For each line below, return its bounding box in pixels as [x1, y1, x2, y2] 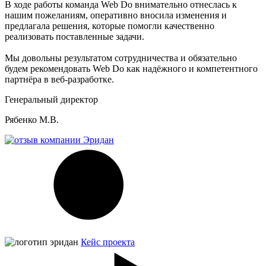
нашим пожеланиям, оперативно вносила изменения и [5, 10, 227, 21]
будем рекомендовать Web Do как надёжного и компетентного [5, 64, 258, 74]
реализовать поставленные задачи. [5, 31, 144, 42]
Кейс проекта [81, 237, 135, 248]
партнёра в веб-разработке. [5, 74, 114, 85]
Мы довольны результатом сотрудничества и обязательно [5, 53, 237, 64]
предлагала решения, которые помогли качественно [5, 21, 214, 31]
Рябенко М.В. [5, 115, 59, 125]
